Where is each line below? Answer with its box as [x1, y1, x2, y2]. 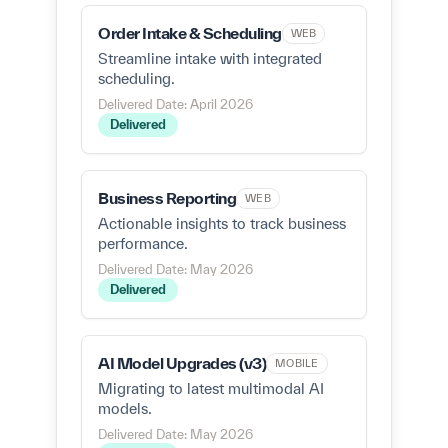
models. [98, 400, 152, 417]
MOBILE [275, 357, 319, 369]
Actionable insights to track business [98, 215, 346, 232]
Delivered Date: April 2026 [98, 97, 253, 112]
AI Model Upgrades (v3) [98, 354, 266, 372]
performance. [98, 235, 188, 252]
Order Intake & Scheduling [98, 24, 282, 42]
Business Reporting [98, 189, 236, 207]
